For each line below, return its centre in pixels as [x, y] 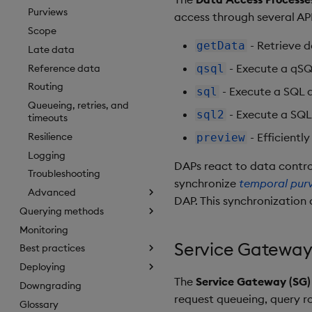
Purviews [48, 12]
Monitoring [44, 229]
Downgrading [50, 285]
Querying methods [62, 211]
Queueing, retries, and [78, 106]
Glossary [39, 304]
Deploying [42, 267]
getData [221, 46]
